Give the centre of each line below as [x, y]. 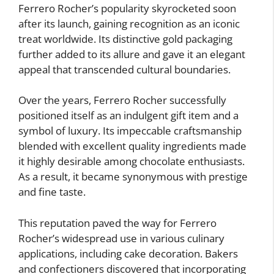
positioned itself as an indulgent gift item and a [128, 116]
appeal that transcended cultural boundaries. [124, 69]
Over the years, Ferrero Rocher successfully [122, 100]
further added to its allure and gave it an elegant [132, 54]
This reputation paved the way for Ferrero [117, 223]
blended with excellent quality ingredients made [132, 146]
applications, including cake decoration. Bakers [128, 253]
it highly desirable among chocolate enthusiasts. [131, 161]
